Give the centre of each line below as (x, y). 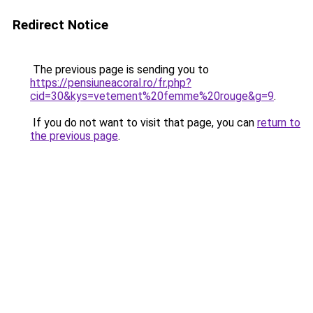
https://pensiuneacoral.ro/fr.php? (111, 83)
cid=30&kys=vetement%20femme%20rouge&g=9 (152, 96)
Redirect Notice (60, 25)
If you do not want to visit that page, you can (144, 123)
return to (279, 123)
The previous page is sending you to (119, 70)
